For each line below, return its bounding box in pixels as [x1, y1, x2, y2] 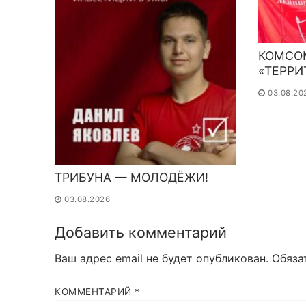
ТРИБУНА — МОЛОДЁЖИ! [55, 170, 208, 185]
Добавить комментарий [55, 223, 227, 242]
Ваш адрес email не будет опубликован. [55, 251, 268, 266]
